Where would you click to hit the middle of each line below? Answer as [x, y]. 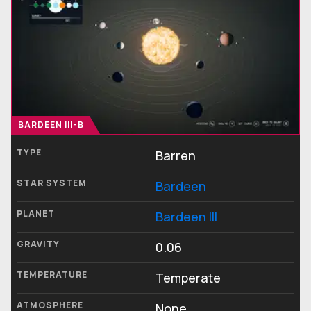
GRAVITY [38, 244]
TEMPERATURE [52, 275]
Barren [176, 156]
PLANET [36, 214]
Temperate [188, 278]
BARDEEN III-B [51, 125]
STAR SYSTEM [52, 183]
